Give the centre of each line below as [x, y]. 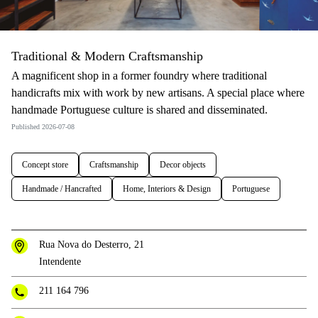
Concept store [45, 165]
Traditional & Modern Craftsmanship [107, 56]
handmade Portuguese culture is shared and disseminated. [139, 110]
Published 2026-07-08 [43, 127]
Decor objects [183, 165]
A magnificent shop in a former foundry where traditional [139, 76]
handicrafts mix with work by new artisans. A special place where [158, 93]
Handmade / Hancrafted [62, 189]
